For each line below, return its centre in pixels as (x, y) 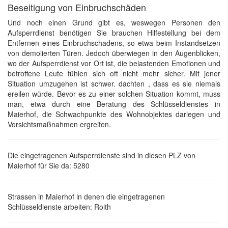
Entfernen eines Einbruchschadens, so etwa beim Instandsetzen (114, 43)
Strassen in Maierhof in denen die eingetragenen (86, 196)
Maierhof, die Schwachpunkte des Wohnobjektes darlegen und (114, 114)
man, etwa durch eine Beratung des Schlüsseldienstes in (114, 104)
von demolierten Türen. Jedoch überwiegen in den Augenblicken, (114, 53)
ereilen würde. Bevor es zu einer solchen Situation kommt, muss (114, 94)
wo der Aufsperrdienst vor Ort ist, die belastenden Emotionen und (114, 63)
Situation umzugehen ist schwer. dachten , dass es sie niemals (114, 83)
